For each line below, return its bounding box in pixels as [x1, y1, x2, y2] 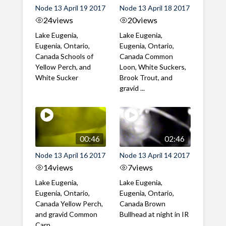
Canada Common [120, 52, 174, 61]
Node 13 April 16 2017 [35, 151, 105, 160]
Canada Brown [120, 199, 166, 208]
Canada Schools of [35, 52, 93, 61]
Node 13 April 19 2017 [35, 4, 105, 13]
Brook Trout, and [120, 73, 173, 82]
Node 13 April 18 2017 [120, 4, 190, 13]
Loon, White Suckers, [120, 63, 187, 72]
